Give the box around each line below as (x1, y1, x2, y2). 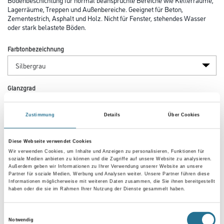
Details (104, 112, 120, 117)
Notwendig (8, 217, 34, 223)
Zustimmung (25, 112, 54, 117)
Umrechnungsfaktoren (7, 186, 79, 196)
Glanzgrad (7, 83, 35, 92)
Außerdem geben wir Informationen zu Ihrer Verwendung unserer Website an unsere (8, 163, 203, 169)
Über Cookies (168, 112, 200, 117)
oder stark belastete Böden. (7, 22, 86, 31)
